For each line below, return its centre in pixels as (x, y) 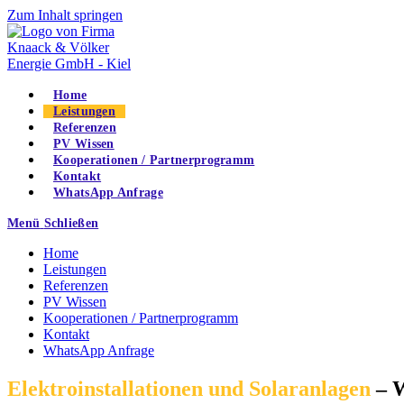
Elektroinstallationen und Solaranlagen (189, 388)
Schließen (71, 223)
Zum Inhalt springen (65, 15)
